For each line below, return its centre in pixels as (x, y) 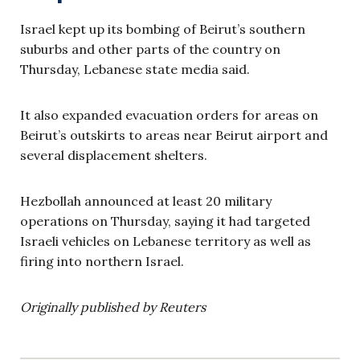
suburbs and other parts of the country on (150, 49)
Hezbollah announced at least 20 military (146, 201)
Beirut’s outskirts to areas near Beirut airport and (174, 135)
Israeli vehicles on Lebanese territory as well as (166, 241)
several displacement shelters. (114, 155)
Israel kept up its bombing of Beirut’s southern (163, 29)
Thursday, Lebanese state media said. (135, 69)
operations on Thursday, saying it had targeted (165, 221)
